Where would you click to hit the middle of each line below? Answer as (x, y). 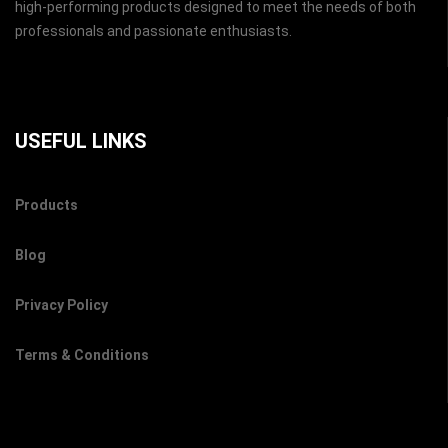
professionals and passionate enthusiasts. (153, 31)
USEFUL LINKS (81, 141)
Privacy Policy (61, 305)
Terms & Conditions (82, 355)
